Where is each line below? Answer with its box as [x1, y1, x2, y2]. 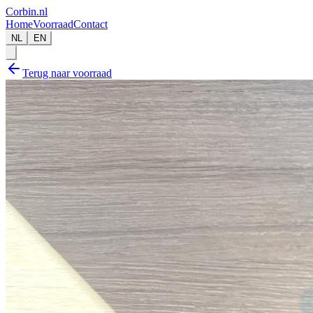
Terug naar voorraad [22, 67, 112, 79]
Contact [73, 18, 108, 30]
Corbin [6, 6, 36, 17]
